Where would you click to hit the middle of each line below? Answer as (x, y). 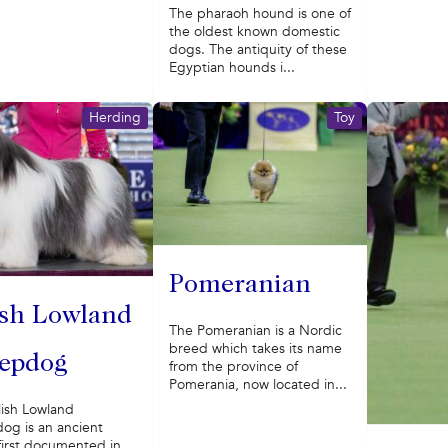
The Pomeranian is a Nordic (255, 330)
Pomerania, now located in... (257, 384)
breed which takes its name (255, 348)
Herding (114, 117)
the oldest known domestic (254, 32)
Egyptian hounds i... (231, 68)
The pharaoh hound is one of (259, 14)
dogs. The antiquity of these (257, 50)
